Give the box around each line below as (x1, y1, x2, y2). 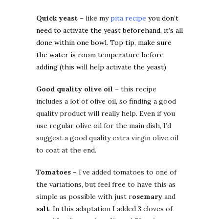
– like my (80, 14, 110, 23)
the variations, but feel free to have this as (36, 180, 175, 189)
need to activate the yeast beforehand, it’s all (36, 26, 183, 35)
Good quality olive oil (36, 85, 115, 94)
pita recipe (110, 14, 146, 23)
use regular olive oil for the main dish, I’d (36, 121, 171, 131)
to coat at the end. (36, 146, 96, 155)
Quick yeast (36, 14, 80, 23)
